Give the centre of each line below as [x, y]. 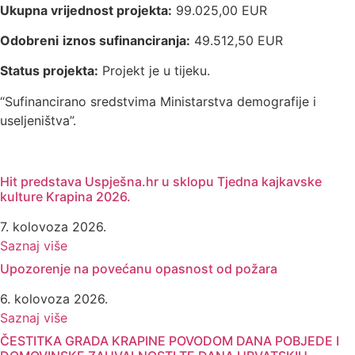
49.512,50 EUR [237, 40]
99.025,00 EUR [219, 10]
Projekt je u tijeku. [154, 71]
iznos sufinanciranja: [126, 40]
